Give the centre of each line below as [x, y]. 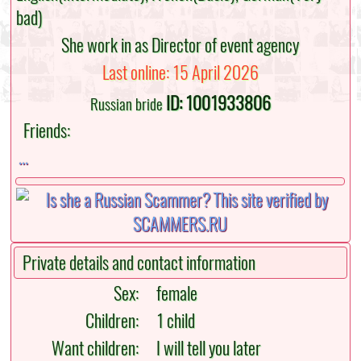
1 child [172, 321]
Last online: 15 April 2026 [180, 73]
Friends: [44, 131]
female [174, 294]
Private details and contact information [139, 263]
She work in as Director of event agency [180, 46]
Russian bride [126, 104]
